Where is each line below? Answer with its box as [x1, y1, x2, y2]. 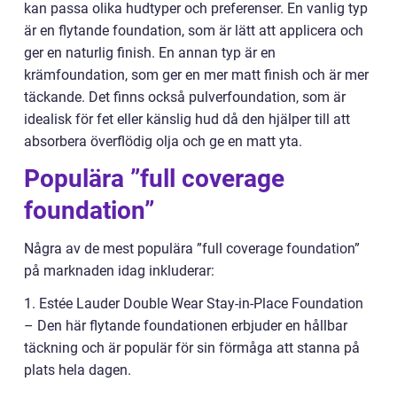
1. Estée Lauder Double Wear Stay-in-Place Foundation [24, 295, 363, 313]
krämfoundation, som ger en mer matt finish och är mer [24, 66, 369, 84]
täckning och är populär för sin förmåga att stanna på [24, 339, 360, 357]
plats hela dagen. [24, 362, 131, 379]
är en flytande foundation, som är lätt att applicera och [24, 22, 363, 40]
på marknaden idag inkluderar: [24, 262, 214, 280]
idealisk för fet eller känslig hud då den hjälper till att [24, 111, 350, 128]
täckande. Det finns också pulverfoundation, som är [24, 89, 346, 106]
